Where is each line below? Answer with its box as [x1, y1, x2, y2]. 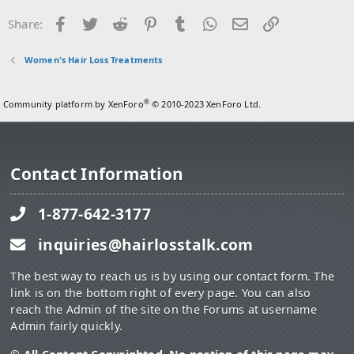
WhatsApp [220, 14, 278, 30]
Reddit [130, 14, 166, 30]
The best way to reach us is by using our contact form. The [10, 269, 334, 284]
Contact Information [10, 163, 183, 186]
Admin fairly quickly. [10, 318, 122, 334]
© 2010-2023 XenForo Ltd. [152, 98, 262, 111]
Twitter [100, 14, 140, 30]
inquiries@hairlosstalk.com [38, 234, 254, 256]
